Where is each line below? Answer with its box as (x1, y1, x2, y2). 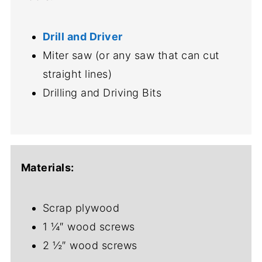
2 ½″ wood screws (42, 239, 137, 251)
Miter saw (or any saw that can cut (42, 49, 219, 61)
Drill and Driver (42, 30, 123, 43)
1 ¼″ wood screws (42, 220, 135, 233)
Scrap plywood (42, 202, 120, 214)
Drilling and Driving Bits (42, 87, 162, 99)
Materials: (20, 161, 74, 174)
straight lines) (42, 68, 112, 80)
